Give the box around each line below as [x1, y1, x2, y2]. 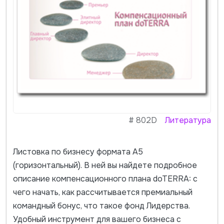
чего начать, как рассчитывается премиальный [12, 187, 192, 198]
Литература [165, 115, 211, 126]
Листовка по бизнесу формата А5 [12, 146, 143, 157]
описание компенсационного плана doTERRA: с [12, 173, 197, 184]
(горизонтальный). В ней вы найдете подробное [12, 160, 197, 171]
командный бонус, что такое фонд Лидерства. [12, 200, 190, 211]
